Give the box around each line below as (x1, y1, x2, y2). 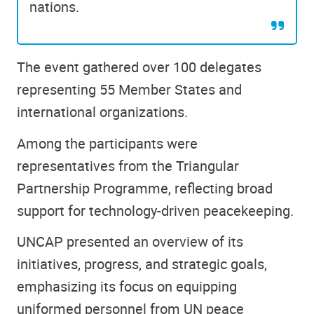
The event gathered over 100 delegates (17, 57, 261, 77)
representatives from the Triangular (17, 156, 239, 175)
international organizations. (17, 102, 188, 122)
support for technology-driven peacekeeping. (17, 200, 294, 220)
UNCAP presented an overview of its (17, 232, 243, 252)
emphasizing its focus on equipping (17, 277, 237, 296)
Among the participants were (17, 133, 198, 153)
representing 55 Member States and (17, 80, 242, 100)
